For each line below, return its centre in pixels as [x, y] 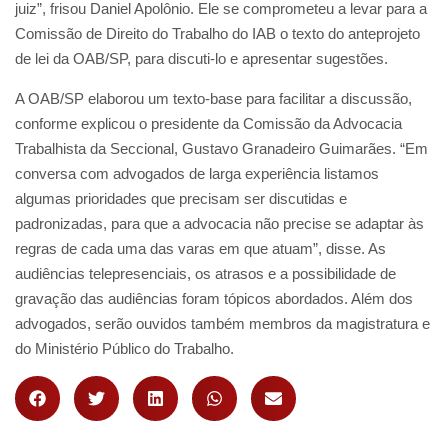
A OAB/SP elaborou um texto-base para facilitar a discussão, [213, 98]
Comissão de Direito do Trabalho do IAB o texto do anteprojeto [217, 33]
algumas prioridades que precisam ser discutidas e [181, 198]
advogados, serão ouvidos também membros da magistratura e [222, 323]
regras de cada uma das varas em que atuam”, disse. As [200, 248]
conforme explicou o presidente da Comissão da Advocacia [208, 123]
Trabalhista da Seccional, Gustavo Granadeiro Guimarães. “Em [221, 148]
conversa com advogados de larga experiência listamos [197, 173]
